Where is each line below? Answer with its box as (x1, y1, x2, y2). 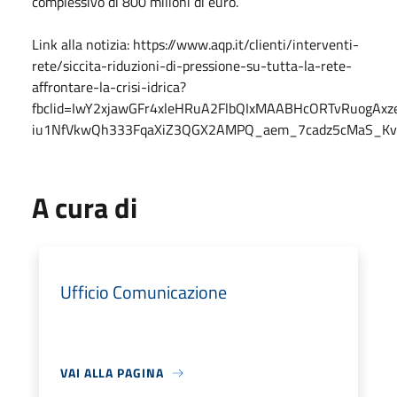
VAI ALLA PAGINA (60, 363, 164, 382)
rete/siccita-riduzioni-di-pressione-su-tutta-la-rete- (32, 55, 352, 76)
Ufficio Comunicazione (60, 278, 227, 306)
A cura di (32, 186, 137, 229)
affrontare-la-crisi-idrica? (32, 76, 186, 97)
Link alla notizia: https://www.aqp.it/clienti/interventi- (32, 34, 359, 55)
